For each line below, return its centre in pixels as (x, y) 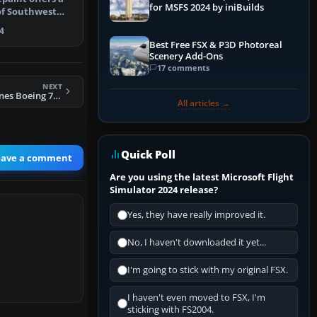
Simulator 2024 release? (164, 190)
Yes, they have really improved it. (196, 215)
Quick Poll (148, 155)
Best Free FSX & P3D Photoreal (216, 45)
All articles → (204, 103)
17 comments (183, 67)
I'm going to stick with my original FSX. (208, 270)
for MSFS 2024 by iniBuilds (207, 8)
